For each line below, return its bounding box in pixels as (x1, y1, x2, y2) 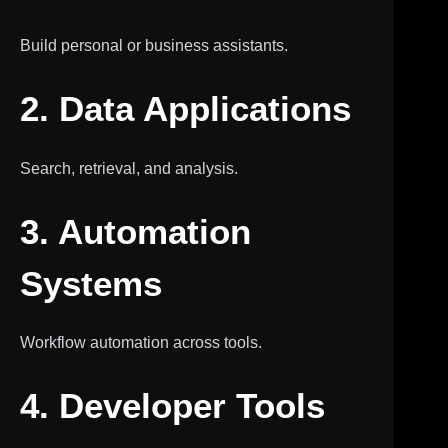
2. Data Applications (20, 89, 351, 128)
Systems (20, 263, 162, 303)
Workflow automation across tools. (20, 334, 262, 351)
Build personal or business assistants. (20, 37, 288, 54)
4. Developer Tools (20, 386, 325, 425)
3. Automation (20, 211, 251, 251)
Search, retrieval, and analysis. (20, 159, 238, 177)
